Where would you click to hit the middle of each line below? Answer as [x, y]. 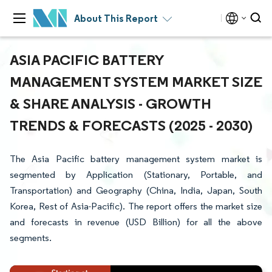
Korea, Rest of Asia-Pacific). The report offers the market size [136, 206]
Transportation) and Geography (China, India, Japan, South [136, 190]
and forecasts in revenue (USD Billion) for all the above [136, 222]
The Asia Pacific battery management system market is [136, 159]
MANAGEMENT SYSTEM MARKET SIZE [136, 81]
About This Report [116, 18]
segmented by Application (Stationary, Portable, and [136, 175]
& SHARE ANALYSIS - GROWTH [110, 103]
